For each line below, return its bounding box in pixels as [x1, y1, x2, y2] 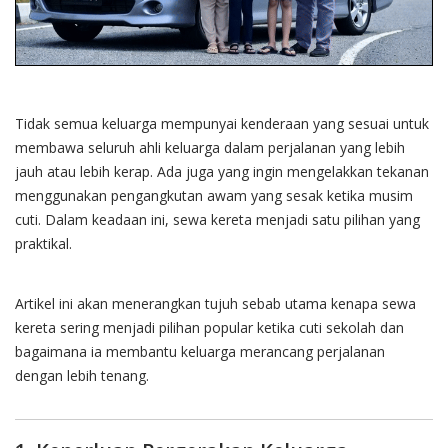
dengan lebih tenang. [15, 365, 149, 385]
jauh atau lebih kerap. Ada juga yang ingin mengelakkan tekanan [15, 161, 429, 181]
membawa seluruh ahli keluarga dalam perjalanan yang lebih [15, 137, 405, 157]
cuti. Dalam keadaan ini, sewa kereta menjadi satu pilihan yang [15, 209, 420, 229]
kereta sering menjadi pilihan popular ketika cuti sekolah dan [15, 317, 404, 337]
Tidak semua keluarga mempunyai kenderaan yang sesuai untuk [15, 113, 429, 133]
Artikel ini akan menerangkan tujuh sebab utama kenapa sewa [15, 293, 416, 313]
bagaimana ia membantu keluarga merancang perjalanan [15, 341, 385, 361]
